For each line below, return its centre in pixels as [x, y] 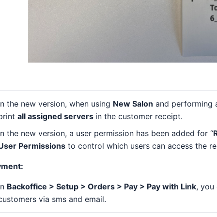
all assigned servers [56, 116]
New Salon [133, 103]
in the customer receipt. [139, 116]
